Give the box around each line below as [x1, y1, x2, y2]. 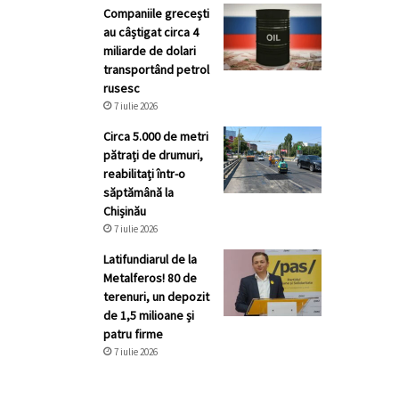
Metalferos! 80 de [103, 270, 197, 286]
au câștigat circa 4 [103, 24, 199, 40]
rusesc [103, 80, 140, 96]
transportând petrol [103, 61, 209, 77]
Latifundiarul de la [103, 251, 197, 267]
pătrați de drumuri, [103, 147, 203, 163]
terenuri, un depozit [103, 289, 209, 305]
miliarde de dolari [103, 43, 196, 59]
